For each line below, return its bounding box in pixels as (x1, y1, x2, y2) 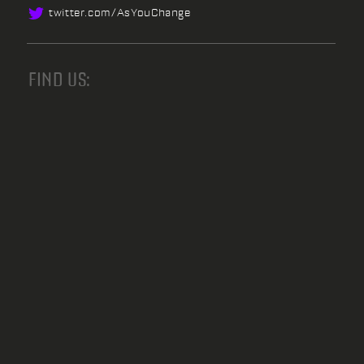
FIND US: (28, 67, 92, 91)
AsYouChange (116, 6, 191, 19)
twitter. (49, 6, 89, 19)
